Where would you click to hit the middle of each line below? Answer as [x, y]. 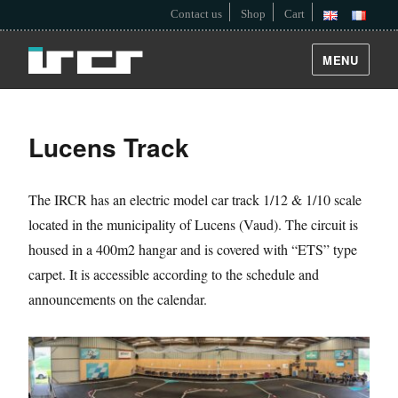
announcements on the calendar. [118, 299]
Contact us [196, 14]
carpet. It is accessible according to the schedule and [174, 275]
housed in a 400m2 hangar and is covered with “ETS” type [193, 250]
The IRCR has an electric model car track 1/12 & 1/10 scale [195, 200]
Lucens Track [109, 147]
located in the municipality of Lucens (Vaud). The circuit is [193, 225]
